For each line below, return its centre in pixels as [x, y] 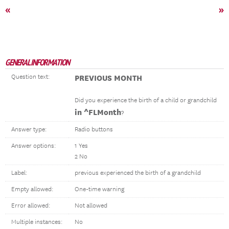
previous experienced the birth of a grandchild [138, 173]
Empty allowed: [32, 189]
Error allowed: [31, 206]
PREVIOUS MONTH [108, 78]
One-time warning [99, 189]
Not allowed [91, 206]
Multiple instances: [37, 222]
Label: [19, 173]
